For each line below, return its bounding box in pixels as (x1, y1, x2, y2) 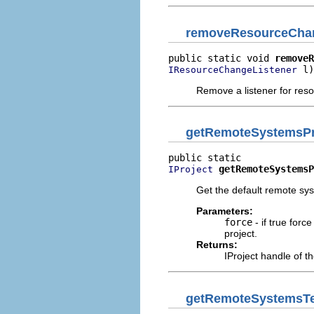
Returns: (196, 239, 238, 250)
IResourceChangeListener (168, 64, 297, 75)
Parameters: (196, 205, 253, 217)
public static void (168, 52, 275, 64)
